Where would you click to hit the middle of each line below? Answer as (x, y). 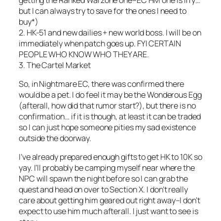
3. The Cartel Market (55, 65)
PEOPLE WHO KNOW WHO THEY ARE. (84, 54)
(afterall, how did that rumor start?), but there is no (107, 105)
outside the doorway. (55, 138)
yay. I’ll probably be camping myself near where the (107, 168)
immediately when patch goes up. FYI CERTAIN (100, 43)
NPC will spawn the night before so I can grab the (104, 179)
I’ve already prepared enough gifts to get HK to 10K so (110, 157)
